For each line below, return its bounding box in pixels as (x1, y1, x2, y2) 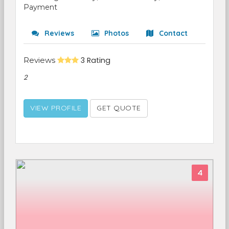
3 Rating (81, 55, 110, 65)
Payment (24, 3, 57, 12)
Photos (102, 29, 129, 38)
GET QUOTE (97, 103, 141, 112)
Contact (157, 29, 188, 38)
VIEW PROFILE (30, 103, 81, 112)
